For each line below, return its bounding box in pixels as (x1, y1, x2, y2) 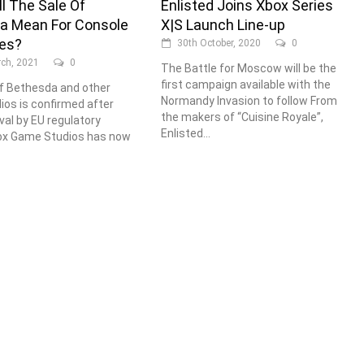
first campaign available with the (161, 78, 331, 92)
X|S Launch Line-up (161, 16, 286, 34)
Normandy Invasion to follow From (161, 94, 338, 108)
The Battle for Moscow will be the (161, 62, 337, 76)
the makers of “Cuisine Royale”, (161, 110, 324, 124)
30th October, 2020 (177, 37, 262, 50)
